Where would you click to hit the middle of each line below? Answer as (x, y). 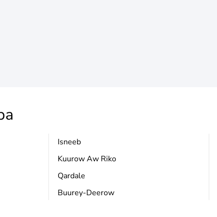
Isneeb (69, 142)
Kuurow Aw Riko (87, 159)
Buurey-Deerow (86, 193)
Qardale (71, 176)
